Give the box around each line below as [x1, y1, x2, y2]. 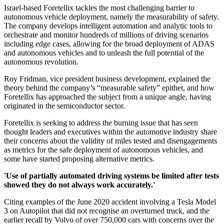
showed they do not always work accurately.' [4, 180, 155, 189]
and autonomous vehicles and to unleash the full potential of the [4, 48, 204, 57]
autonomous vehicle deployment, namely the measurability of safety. [4, 12, 219, 21]
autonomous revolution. [4, 57, 78, 66]
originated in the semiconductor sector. [4, 101, 125, 110]
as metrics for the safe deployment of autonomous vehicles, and [4, 145, 203, 154]
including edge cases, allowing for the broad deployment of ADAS [4, 39, 214, 48]
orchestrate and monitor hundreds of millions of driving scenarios [4, 30, 208, 39]
